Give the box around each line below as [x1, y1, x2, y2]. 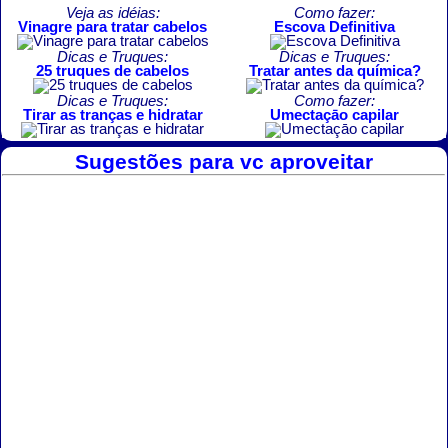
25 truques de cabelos [36, 62, 190, 79]
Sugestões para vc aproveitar [74, 149, 373, 173]
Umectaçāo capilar [270, 106, 400, 123]
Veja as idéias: [65, 4, 160, 21]
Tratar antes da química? [248, 62, 421, 79]
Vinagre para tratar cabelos [18, 18, 208, 35]
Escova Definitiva [274, 18, 396, 35]
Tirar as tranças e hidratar [22, 106, 203, 123]
